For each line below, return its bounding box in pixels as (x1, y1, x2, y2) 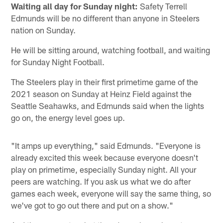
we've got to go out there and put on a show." (11, 200, 174, 211)
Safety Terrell (138, 1, 188, 11)
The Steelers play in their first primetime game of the (11, 77, 199, 87)
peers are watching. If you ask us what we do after (11, 176, 191, 187)
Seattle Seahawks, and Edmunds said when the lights (11, 101, 205, 111)
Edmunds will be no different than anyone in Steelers (11, 13, 200, 23)
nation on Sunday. (11, 25, 76, 35)
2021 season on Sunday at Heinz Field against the (11, 89, 192, 99)
